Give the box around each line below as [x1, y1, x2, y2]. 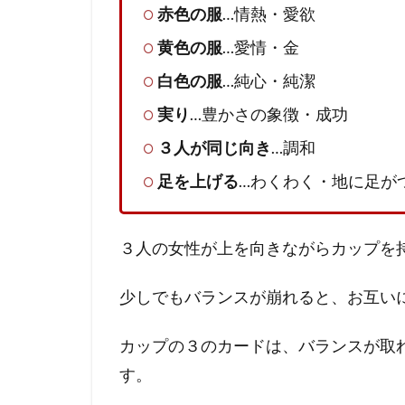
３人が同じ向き [156, 138, 271, 158]
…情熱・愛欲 [221, 5, 316, 24]
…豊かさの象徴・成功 [189, 105, 348, 125]
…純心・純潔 [221, 71, 316, 91]
